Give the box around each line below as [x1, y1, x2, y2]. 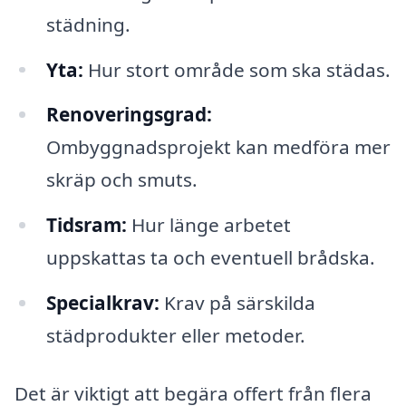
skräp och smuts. [45, 167, 198, 193]
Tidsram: [45, 212, 127, 238]
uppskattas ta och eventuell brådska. [45, 245, 375, 271]
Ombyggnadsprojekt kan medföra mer [45, 134, 391, 160]
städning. [45, 11, 130, 37]
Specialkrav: [45, 290, 159, 316]
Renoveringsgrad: [45, 101, 212, 128]
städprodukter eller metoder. [45, 323, 305, 349]
